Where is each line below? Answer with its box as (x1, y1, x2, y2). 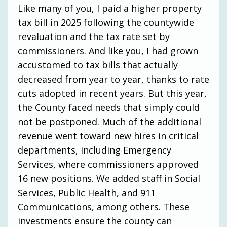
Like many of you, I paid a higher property (18, 2, 202, 14)
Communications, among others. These (18, 200, 190, 213)
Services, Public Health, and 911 (18, 186, 156, 199)
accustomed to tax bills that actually (18, 58, 178, 71)
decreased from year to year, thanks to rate (18, 72, 209, 85)
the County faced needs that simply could (18, 101, 200, 113)
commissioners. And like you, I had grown (18, 44, 198, 57)
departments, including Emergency (18, 143, 171, 156)
